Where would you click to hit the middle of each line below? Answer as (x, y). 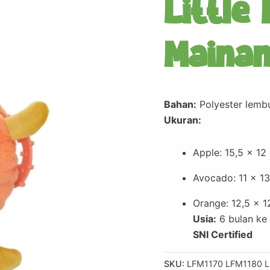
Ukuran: (183, 120)
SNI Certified (223, 234)
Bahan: (180, 104)
